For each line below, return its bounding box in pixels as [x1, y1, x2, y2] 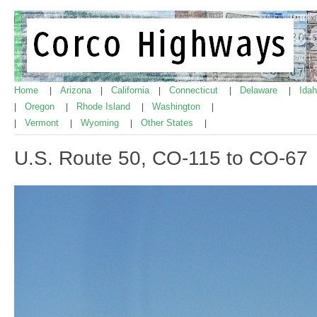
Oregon [25, 101, 57, 112]
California [111, 85, 152, 96]
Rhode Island [76, 101, 133, 112]
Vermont [25, 117, 62, 128]
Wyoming [81, 117, 122, 128]
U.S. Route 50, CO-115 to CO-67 [14, 146, 308, 169]
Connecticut [169, 85, 221, 96]
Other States [141, 117, 196, 128]
